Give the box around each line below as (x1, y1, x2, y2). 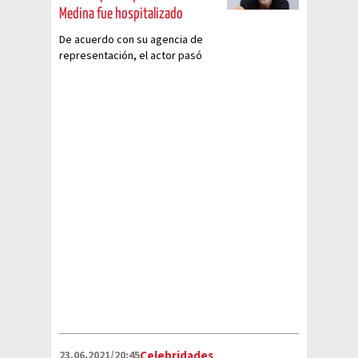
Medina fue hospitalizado (59, 6, 183, 22)
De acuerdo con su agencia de (59, 32, 203, 48)
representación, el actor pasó (59, 48, 202, 64)
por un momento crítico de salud (59, 64, 214, 80)
